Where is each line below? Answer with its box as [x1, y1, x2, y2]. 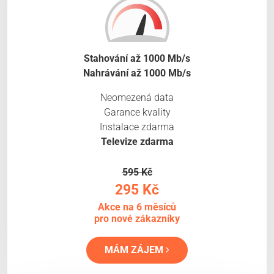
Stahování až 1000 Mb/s [84, 53, 190, 65]
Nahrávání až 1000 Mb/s [83, 67, 191, 80]
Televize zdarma [100, 136, 174, 148]
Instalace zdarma [100, 121, 174, 133]
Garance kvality [103, 106, 171, 119]
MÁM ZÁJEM [105, 244, 166, 256]
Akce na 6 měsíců [98, 201, 176, 213]
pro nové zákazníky [94, 213, 180, 225]
